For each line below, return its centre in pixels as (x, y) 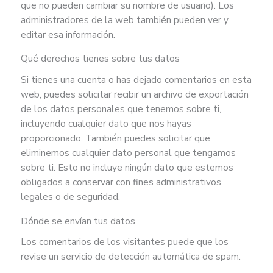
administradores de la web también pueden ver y (124, 19)
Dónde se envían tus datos (78, 221)
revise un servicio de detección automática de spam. (130, 257)
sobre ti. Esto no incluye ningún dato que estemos (127, 168)
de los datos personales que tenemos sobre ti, (121, 109)
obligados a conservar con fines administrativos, (122, 182)
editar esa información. (68, 34)
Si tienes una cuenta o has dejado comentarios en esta (136, 80)
